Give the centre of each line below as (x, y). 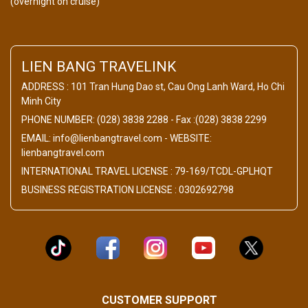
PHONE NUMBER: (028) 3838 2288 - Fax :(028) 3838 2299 (144, 119)
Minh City (41, 101)
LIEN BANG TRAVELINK (99, 66)
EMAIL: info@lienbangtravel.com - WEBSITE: (117, 138)
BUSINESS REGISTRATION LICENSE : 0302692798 (128, 189)
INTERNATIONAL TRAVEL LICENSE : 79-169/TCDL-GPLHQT (147, 171)
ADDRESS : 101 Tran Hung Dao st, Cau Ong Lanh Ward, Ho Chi (153, 86)
